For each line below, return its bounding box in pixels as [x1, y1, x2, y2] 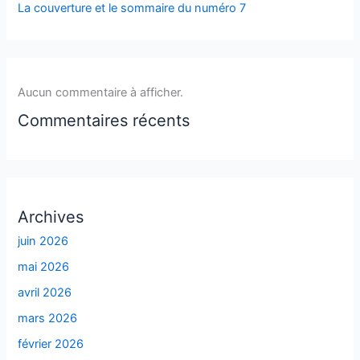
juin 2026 [18, 234, 69, 248]
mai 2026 [18, 259, 70, 274]
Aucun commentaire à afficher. [18, 84, 184, 100]
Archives [18, 207, 84, 227]
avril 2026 [18, 284, 72, 300]
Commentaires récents [18, 110, 190, 130]
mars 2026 [18, 310, 78, 325]
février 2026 [18, 336, 84, 351]
